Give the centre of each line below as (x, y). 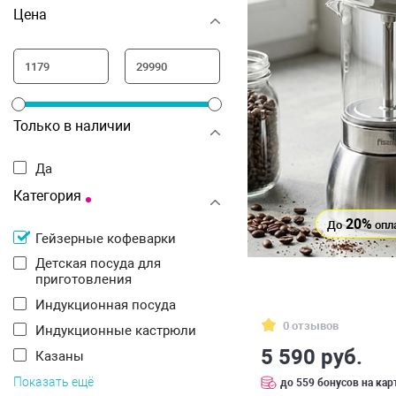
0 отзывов (311, 325)
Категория (47, 196)
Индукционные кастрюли (121, 331)
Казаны (64, 356)
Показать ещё (53, 382)
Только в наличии (72, 126)
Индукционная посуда (110, 305)
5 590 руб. (312, 357)
